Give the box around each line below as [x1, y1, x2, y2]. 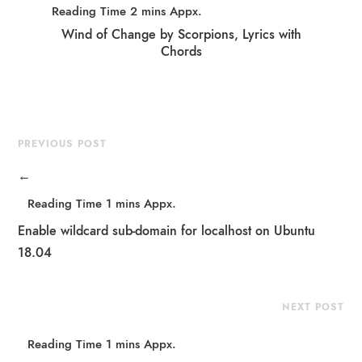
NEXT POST [281, 301, 344, 314]
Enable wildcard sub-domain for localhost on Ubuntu [18, 221, 316, 241]
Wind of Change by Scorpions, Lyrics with [61, 25, 301, 44]
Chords [160, 42, 202, 61]
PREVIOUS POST [18, 137, 107, 150]
